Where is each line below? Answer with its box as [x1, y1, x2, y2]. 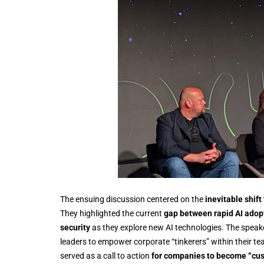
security [60, 222, 90, 232]
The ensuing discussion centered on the [60, 194, 205, 204]
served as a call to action [60, 250, 151, 260]
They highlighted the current [60, 208, 164, 218]
